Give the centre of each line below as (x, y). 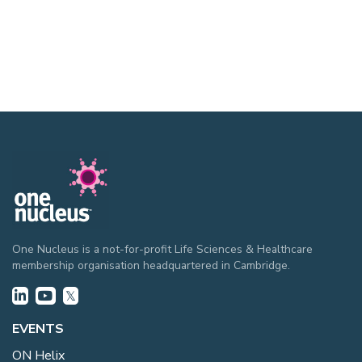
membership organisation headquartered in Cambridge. (151, 265)
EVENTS (38, 328)
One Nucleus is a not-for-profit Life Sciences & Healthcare (162, 249)
